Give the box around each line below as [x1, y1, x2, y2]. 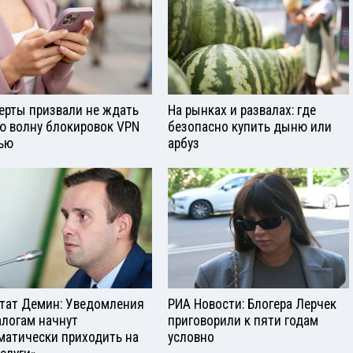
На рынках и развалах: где [168, 102, 316, 118]
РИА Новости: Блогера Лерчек [168, 295, 336, 312]
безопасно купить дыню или [168, 118, 332, 135]
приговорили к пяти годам [168, 312, 318, 329]
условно [168, 329, 214, 345]
